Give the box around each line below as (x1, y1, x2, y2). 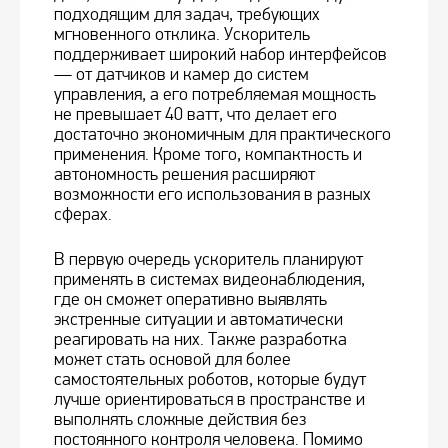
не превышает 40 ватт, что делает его (54, 104, 337, 126)
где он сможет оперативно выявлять (54, 289, 327, 311)
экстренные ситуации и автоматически (54, 309, 343, 331)
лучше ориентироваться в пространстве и (54, 389, 365, 411)
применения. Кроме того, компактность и (54, 144, 362, 166)
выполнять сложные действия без (54, 409, 307, 431)
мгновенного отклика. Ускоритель (54, 24, 310, 46)
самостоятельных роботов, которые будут (54, 369, 366, 391)
